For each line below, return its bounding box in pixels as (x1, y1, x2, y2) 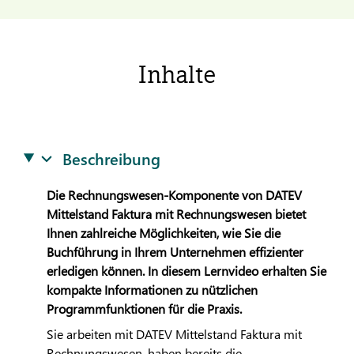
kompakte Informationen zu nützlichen (46, 281, 258, 298)
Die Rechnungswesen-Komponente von (46, 186, 265, 203)
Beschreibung (62, 147, 161, 169)
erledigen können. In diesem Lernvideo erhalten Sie (46, 262, 326, 279)
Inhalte (137, 59, 217, 89)
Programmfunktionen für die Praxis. (46, 300, 242, 317)
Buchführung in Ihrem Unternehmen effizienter (46, 243, 303, 260)
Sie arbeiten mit (46, 326, 136, 343)
